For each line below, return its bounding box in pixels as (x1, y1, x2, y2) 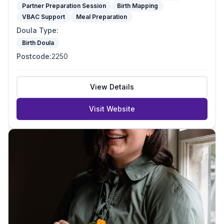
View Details (90, 82, 134, 91)
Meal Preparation (76, 13, 127, 20)
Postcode (16, 52, 49, 60)
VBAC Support (22, 13, 65, 20)
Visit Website (89, 104, 135, 113)
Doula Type (16, 26, 56, 34)
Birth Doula (22, 39, 54, 46)
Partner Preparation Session (22, 2, 106, 9)
